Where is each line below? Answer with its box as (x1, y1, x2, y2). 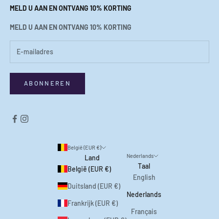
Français (131, 207, 157, 216)
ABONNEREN (24, 79, 71, 88)
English (132, 173, 155, 182)
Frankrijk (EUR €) (67, 198, 118, 207)
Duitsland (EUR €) (67, 181, 120, 190)
